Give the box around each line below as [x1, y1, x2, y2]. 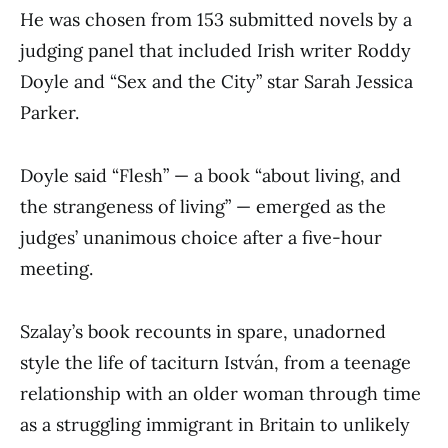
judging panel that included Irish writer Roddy [20, 39, 411, 62]
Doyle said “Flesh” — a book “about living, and [20, 164, 401, 187]
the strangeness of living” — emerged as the [20, 195, 386, 218]
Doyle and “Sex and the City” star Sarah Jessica [20, 70, 413, 93]
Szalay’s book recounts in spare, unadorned [20, 320, 386, 343]
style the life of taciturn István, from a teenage [20, 351, 411, 374]
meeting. [20, 257, 93, 280]
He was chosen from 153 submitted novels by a [20, 8, 412, 31]
